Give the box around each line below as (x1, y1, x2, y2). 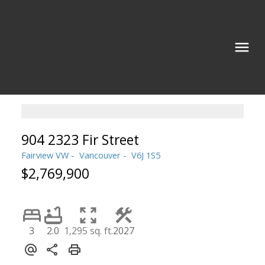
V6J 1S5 (131, 148, 160, 161)
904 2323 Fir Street (21, 130, 139, 149)
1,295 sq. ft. (63, 224, 113, 237)
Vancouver (79, 148, 121, 161)
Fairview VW (21, 148, 69, 161)
